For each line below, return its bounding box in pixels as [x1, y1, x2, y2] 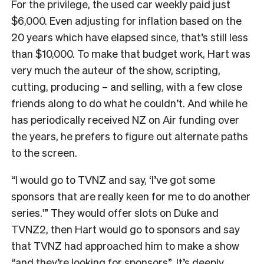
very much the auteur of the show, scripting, [11, 62, 220, 77]
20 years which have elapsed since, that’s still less [11, 29, 248, 44]
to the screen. [11, 145, 77, 159]
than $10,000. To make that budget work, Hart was [11, 46, 250, 60]
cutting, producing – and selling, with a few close [11, 79, 242, 93]
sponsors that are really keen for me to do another [11, 189, 250, 203]
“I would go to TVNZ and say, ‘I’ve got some [11, 172, 215, 186]
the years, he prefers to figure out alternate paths [11, 128, 248, 143]
